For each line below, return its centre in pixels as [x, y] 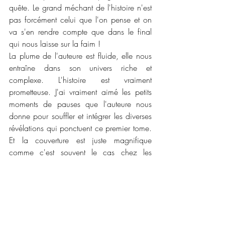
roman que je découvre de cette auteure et [80, 176]
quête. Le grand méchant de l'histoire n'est [80, 7]
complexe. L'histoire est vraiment [80, 80]
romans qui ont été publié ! [54, 200]
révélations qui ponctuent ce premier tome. [80, 128]
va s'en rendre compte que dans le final [80, 31]
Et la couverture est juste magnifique [80, 140]
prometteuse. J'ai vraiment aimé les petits [80, 92]
